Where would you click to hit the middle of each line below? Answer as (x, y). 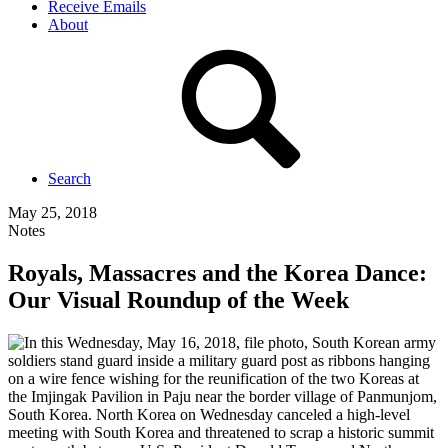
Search (69, 178)
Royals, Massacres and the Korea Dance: (217, 272)
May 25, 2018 (52, 212)
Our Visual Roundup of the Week (178, 299)
